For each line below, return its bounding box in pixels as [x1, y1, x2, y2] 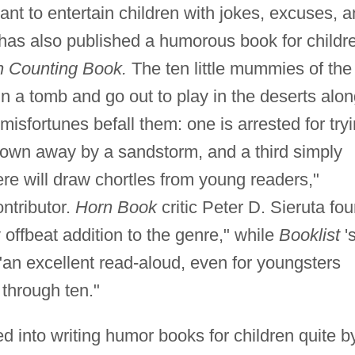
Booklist [278, 225, 340, 246]
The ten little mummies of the [126, 59, 352, 79]
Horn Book [74, 197, 157, 218]
